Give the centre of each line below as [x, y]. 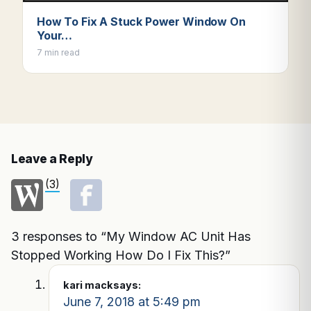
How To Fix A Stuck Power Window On [141, 21]
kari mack [88, 285]
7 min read [58, 52]
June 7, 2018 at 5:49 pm [132, 301]
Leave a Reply [52, 159]
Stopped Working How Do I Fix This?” [121, 255]
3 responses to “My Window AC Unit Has [131, 236]
